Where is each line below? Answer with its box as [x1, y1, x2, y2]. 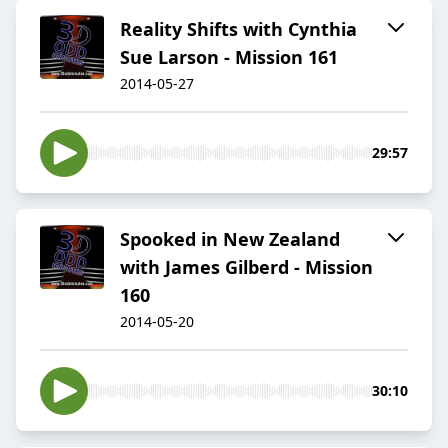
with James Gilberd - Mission [120, 255, 373, 280]
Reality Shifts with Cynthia [120, 17, 357, 42]
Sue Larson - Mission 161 [120, 45, 338, 70]
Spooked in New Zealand [120, 227, 340, 252]
